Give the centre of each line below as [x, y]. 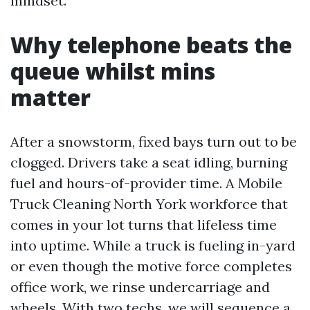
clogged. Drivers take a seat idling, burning [149, 162]
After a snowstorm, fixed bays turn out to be [154, 141]
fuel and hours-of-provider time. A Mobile [146, 183]
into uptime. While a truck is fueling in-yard [153, 245]
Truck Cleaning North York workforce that [149, 203]
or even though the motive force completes [151, 266]
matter [51, 97]
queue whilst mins [113, 71]
